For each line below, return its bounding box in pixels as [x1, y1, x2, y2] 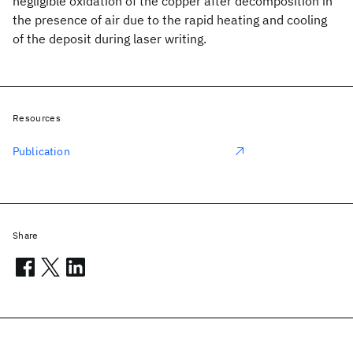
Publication [13, 144, 70, 158]
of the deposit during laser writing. [13, 31, 206, 46]
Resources [13, 112, 61, 124]
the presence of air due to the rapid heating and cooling [13, 12, 327, 28]
